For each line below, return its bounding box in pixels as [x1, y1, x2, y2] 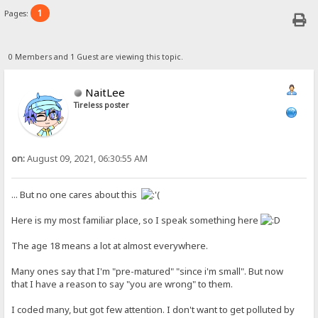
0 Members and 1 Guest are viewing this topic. [8, 51, 183, 62]
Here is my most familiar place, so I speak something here [11, 214, 261, 227]
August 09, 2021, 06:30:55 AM [25, 152, 148, 165]
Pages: [4, 8, 31, 19]
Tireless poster [74, 99, 130, 110]
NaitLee [85, 84, 126, 99]
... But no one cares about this [11, 188, 142, 202]
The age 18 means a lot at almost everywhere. [11, 239, 209, 253]
